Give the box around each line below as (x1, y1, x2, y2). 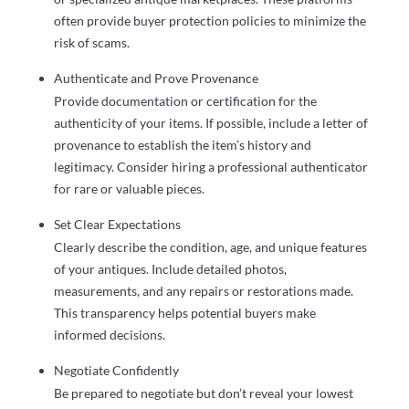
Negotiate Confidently (53, 362, 179, 378)
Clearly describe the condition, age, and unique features (53, 238, 367, 255)
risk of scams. (53, 34, 130, 50)
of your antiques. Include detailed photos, (53, 260, 287, 277)
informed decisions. (53, 326, 165, 342)
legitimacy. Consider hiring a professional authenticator (53, 158, 368, 174)
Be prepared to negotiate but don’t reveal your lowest (53, 384, 353, 401)
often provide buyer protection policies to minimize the (53, 12, 366, 28)
